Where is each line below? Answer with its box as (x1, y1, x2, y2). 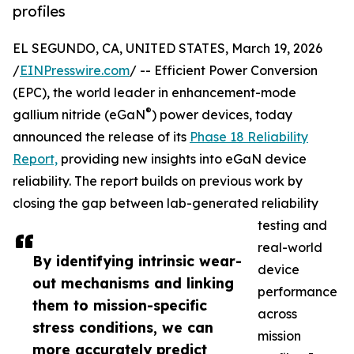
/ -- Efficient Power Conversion (130, 62, 318, 79)
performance (258, 284, 337, 300)
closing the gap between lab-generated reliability (13, 195, 318, 212)
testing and (258, 217, 327, 234)
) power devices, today (152, 107, 292, 123)
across (258, 306, 297, 322)
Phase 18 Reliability (190, 129, 308, 145)
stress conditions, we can (32, 318, 213, 337)
